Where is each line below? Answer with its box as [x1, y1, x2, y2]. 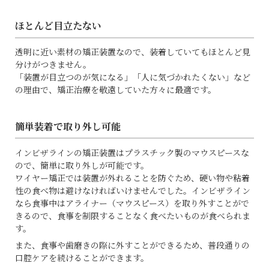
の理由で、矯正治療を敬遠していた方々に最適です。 [15, 83, 216, 96]
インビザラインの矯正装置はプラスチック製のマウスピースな [15, 146, 249, 159]
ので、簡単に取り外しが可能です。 [15, 159, 149, 171]
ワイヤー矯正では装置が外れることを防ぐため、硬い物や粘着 [15, 171, 250, 184]
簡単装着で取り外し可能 [15, 119, 121, 133]
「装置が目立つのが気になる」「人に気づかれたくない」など [15, 71, 250, 83]
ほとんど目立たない [15, 19, 101, 33]
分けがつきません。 [15, 58, 91, 71]
